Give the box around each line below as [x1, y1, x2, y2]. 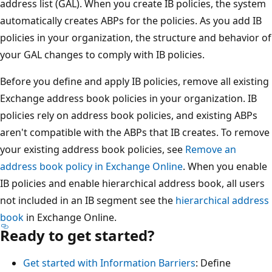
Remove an [185, 142, 236, 156]
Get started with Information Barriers [23, 256, 195, 270]
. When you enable [183, 159, 267, 173]
